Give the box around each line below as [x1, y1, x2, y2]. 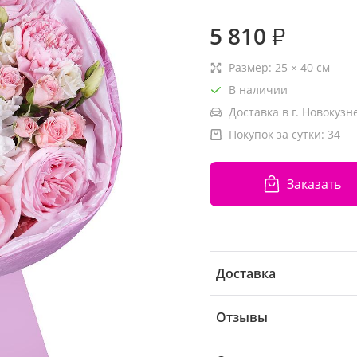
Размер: [229, 60, 275, 75]
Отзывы [216, 308, 268, 326]
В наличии [229, 82, 288, 97]
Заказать [286, 175, 341, 193]
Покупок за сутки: [229, 127, 328, 142]
